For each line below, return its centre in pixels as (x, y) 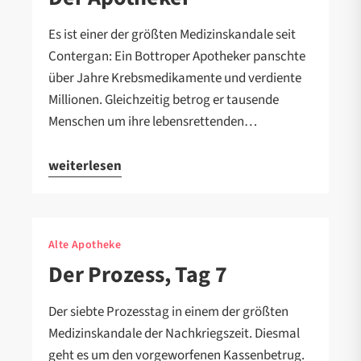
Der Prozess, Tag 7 (138, 274)
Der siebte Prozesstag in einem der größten (168, 311)
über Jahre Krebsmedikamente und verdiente (175, 78)
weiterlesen (85, 166)
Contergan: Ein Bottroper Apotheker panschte (177, 56)
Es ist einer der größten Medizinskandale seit (172, 34)
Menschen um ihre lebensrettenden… (153, 121)
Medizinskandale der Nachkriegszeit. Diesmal (174, 333)
